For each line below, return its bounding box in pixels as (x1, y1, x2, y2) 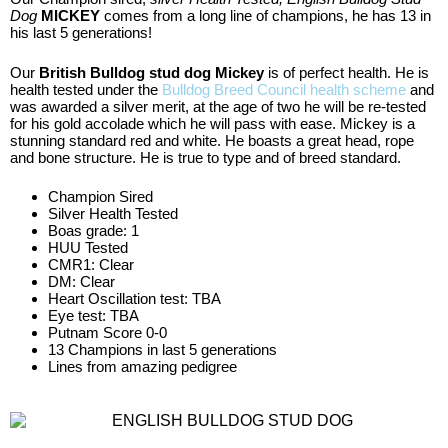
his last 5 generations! (10, 24, 152, 42)
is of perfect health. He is (264, 63, 429, 81)
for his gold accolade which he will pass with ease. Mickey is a (10, 114, 415, 132)
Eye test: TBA (47, 307, 139, 325)
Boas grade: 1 (47, 222, 139, 240)
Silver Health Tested (47, 205, 178, 223)
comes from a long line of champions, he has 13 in (100, 7, 431, 25)
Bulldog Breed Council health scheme (162, 80, 406, 98)
